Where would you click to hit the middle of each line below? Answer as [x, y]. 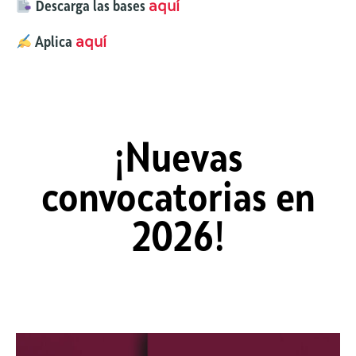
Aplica [54, 44]
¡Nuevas [178, 161]
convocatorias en [178, 201]
